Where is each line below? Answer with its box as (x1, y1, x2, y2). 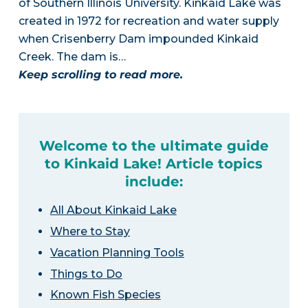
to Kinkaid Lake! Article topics (45, 155, 263, 173)
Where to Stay (49, 225, 130, 238)
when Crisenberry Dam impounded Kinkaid (18, 32, 258, 45)
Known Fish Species (49, 288, 161, 302)
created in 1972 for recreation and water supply (18, 14, 279, 27)
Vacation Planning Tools (49, 245, 184, 259)
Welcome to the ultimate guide (38, 137, 269, 155)
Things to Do (49, 267, 122, 280)
